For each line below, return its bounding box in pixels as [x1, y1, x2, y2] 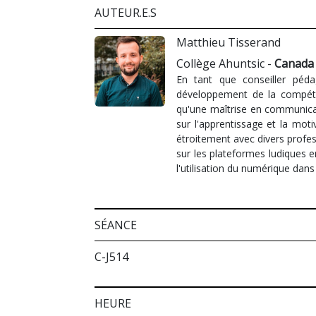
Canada [274, 55, 314, 71]
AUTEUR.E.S [95, 4, 157, 20]
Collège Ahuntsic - [176, 55, 274, 71]
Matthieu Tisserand [176, 34, 281, 50]
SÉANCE [95, 217, 137, 233]
